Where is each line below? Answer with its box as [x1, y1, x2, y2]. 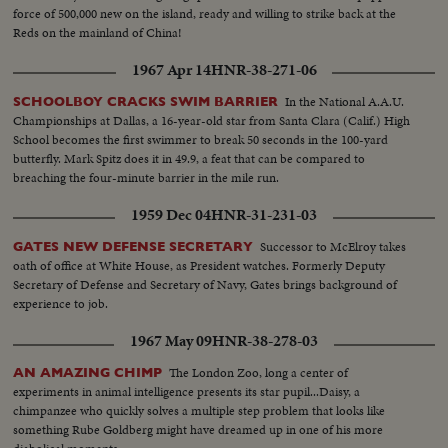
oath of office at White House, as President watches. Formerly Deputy [13, 256, 386, 276]
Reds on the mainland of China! [13, 23, 183, 43]
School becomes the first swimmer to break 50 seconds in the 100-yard [13, 130, 389, 150]
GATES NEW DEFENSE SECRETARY [13, 239, 254, 255]
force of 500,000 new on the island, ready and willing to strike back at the [13, 4, 397, 24]
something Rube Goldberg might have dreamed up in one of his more [13, 420, 384, 440]
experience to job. [13, 294, 109, 314]
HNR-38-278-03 [212, 330, 318, 353]
